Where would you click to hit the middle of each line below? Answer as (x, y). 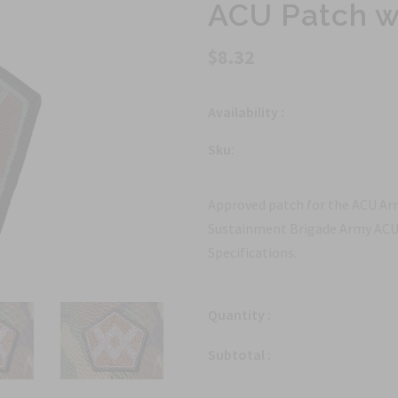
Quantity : (239, 314)
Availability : (246, 112)
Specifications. (252, 252)
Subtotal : (239, 354)
